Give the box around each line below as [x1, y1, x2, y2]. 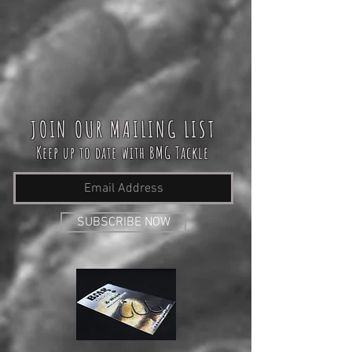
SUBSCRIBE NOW [76, 214, 170, 231]
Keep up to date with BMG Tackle [35, 142, 210, 163]
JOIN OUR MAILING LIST [31, 115, 216, 144]
